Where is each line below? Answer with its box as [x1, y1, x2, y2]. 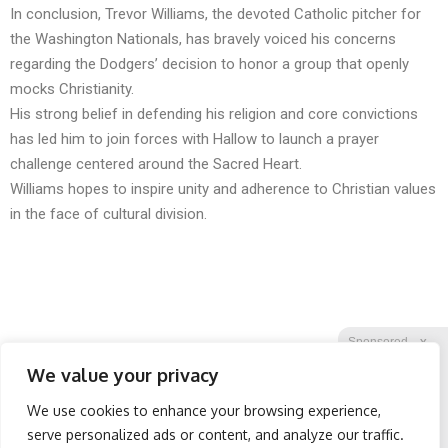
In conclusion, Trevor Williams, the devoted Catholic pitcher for [10, 4, 421, 23]
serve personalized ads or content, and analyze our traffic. [27, 426, 404, 443]
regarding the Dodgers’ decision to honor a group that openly [10, 54, 409, 73]
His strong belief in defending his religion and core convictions [10, 104, 418, 123]
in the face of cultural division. [10, 204, 207, 223]
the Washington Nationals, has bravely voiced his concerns [10, 29, 396, 48]
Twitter [174, 404, 213, 420]
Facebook [53, 404, 107, 420]
